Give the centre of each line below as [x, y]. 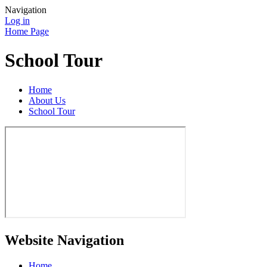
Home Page [27, 31]
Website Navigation [64, 240]
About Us [47, 100]
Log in [17, 21]
